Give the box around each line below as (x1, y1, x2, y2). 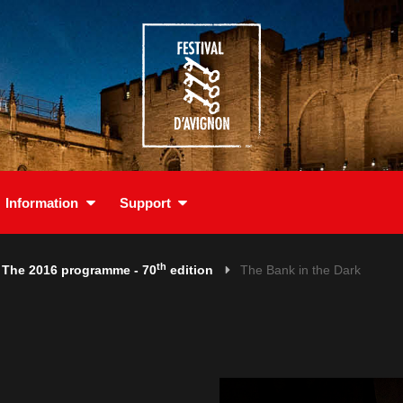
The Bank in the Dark (240, 263, 361, 277)
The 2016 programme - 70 (2, 263, 157, 277)
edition (166, 263, 213, 277)
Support (119, 194, 171, 210)
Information (5, 194, 78, 210)
